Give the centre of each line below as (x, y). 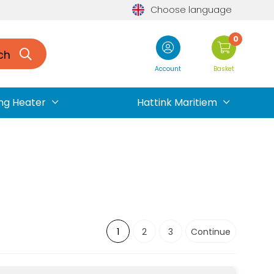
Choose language (191, 10)
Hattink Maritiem (177, 102)
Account (168, 69)
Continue (211, 232)
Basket (224, 69)
